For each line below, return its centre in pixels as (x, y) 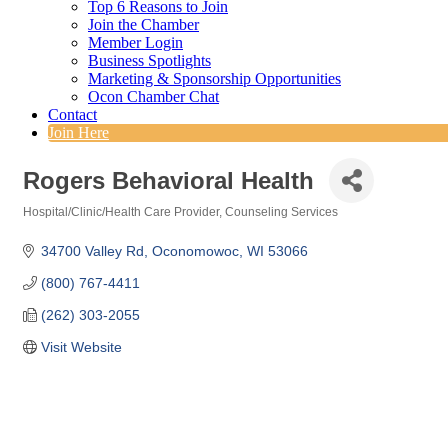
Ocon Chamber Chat (153, 97)
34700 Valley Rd (92, 251)
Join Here (78, 133)
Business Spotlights (149, 61)
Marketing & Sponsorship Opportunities (214, 79)
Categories (53, 226)
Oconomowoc (195, 251)
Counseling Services (281, 212)
